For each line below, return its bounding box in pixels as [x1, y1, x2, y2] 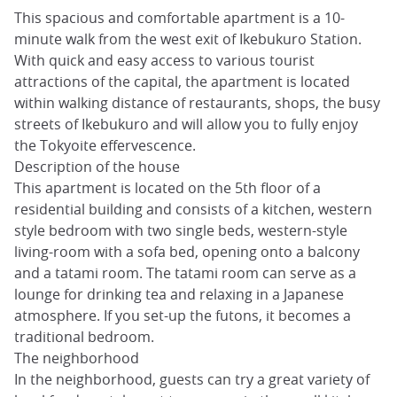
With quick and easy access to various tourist [14, 50, 315, 70]
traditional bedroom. [14, 326, 154, 346]
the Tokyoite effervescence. [14, 135, 196, 155]
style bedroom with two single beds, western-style [14, 220, 347, 240]
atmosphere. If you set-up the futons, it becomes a [14, 305, 351, 325]
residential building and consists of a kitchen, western [14, 198, 372, 219]
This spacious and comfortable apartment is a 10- [14, 7, 345, 27]
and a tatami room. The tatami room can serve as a [14, 262, 356, 283]
